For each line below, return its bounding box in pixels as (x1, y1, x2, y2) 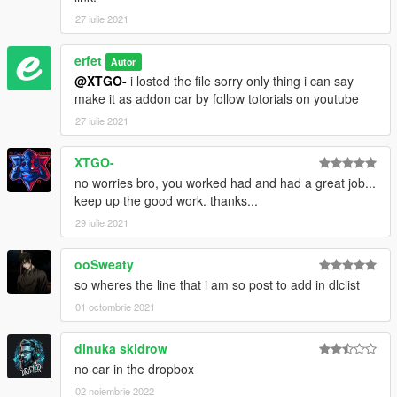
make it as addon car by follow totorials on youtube (74, 89, 359, 107)
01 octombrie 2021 (75, 299, 155, 314)
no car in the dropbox (74, 359, 194, 378)
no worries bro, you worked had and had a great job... (74, 173, 376, 191)
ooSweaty (74, 254, 134, 273)
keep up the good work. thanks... (74, 191, 258, 209)
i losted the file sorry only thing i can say (127, 71, 354, 90)
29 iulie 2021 (75, 214, 128, 230)
